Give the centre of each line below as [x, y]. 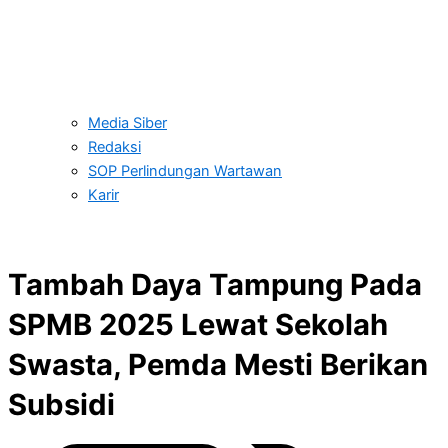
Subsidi [61, 404]
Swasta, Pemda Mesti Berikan [218, 364]
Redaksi [114, 146]
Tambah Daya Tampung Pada [215, 284]
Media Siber [127, 122]
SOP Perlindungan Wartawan [185, 170]
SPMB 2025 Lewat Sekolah [198, 324]
